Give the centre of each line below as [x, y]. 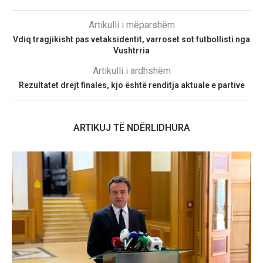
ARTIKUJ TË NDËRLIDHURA [131, 128]
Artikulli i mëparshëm [131, 25]
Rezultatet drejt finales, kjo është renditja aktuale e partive [131, 85]
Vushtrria [131, 51]
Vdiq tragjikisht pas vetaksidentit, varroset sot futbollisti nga [131, 40]
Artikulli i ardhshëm [131, 71]
